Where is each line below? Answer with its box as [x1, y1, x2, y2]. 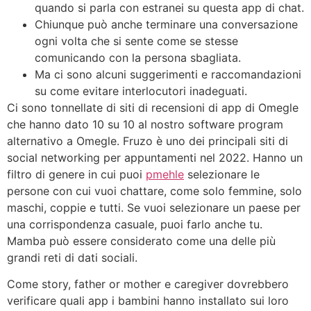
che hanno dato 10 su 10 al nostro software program [7, 117, 283, 132]
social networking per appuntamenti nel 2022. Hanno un [7, 151, 303, 165]
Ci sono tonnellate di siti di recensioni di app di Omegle [7, 101, 299, 115]
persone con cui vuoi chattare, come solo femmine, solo [7, 184, 302, 199]
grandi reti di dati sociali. [7, 251, 137, 265]
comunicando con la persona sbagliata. [35, 51, 241, 65]
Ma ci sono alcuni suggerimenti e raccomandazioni [35, 67, 301, 82]
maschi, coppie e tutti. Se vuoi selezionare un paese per [7, 201, 301, 215]
